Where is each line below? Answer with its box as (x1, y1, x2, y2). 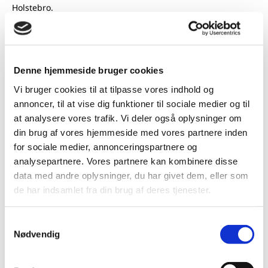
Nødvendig (14, 229, 60, 239)
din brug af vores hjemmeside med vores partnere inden (14, 127, 248, 138)
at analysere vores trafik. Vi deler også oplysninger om (14, 112, 242, 123)
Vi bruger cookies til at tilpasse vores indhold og (14, 84, 214, 95)
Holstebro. (12, 1, 56, 13)
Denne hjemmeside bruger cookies (14, 65, 163, 75)
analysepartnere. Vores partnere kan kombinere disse (14, 156, 238, 166)
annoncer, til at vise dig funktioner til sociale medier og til (14, 98, 249, 109)
